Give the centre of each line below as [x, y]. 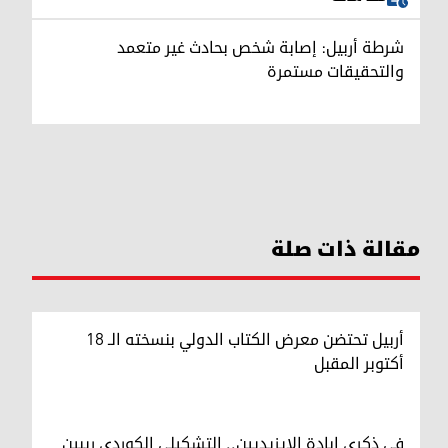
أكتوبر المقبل [359, 363]
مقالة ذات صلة [345, 249]
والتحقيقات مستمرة [335, 71]
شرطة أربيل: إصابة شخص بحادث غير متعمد [260, 47]
